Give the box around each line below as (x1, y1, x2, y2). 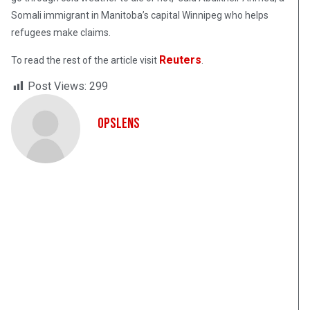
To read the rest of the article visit (11, 55, 159, 66)
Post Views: (28, 80, 86, 93)
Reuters (159, 53, 201, 67)
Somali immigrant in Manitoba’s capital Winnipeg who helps (11, 10, 268, 21)
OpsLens (98, 115, 140, 133)
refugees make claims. (11, 27, 111, 39)
